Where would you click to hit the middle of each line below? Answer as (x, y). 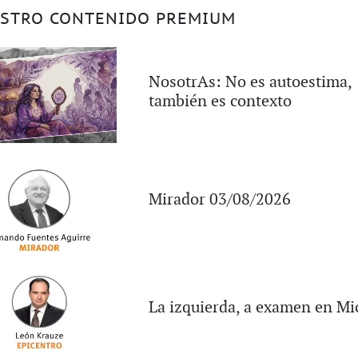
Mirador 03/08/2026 (220, 199)
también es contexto (220, 101)
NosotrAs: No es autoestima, (250, 82)
